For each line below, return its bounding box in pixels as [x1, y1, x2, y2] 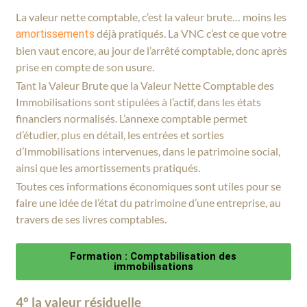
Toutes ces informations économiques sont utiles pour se [16, 179, 282, 193]
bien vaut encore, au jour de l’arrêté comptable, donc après [16, 43, 288, 57]
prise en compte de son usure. [16, 60, 155, 73]
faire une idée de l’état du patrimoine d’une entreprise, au [16, 195, 282, 209]
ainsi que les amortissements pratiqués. [16, 160, 201, 174]
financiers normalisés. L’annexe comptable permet [16, 111, 248, 125]
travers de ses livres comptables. [16, 212, 167, 225]
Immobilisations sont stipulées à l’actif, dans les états [16, 95, 262, 108]
